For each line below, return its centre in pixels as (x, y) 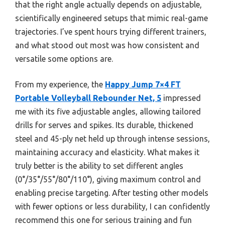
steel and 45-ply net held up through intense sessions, (113, 139)
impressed (181, 98)
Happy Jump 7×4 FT (143, 85)
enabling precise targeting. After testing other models (112, 193)
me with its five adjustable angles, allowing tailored (108, 112)
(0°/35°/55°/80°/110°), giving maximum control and (108, 180)
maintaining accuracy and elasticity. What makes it (107, 152)
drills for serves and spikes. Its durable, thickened (104, 125)
